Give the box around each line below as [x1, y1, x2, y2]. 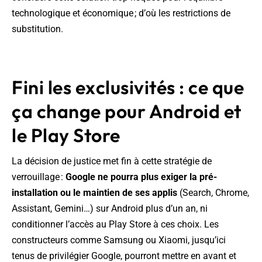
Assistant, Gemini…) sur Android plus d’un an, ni [12, 203, 208, 215]
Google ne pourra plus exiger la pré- [65, 171, 217, 183]
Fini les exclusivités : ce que [12, 75, 244, 99]
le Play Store [12, 123, 120, 147]
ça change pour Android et [12, 99, 242, 123]
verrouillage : [12, 171, 65, 183]
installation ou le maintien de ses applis [12, 187, 177, 199]
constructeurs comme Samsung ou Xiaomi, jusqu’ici [12, 235, 226, 246]
